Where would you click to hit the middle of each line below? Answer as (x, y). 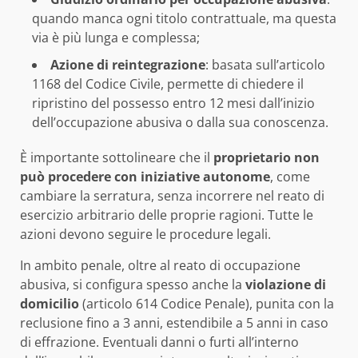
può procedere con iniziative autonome (145, 176)
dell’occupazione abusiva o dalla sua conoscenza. (180, 122)
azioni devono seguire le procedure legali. (145, 234)
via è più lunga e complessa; (116, 37)
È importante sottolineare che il (115, 157)
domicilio (50, 303)
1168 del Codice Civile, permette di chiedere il (168, 84)
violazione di (286, 284)
